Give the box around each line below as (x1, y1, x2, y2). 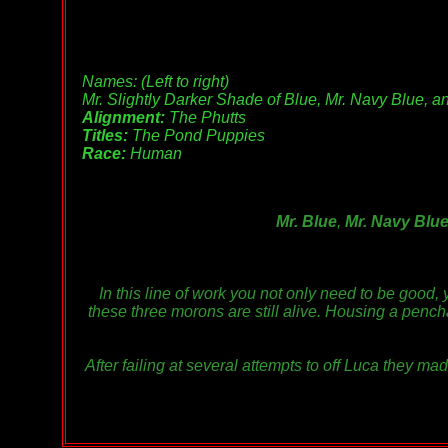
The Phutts (165, 109, 246, 127)
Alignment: (82, 109, 165, 127)
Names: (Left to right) (82, 73, 229, 91)
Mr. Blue (275, 213, 337, 231)
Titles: (82, 127, 128, 145)
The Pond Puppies (128, 127, 265, 145)
